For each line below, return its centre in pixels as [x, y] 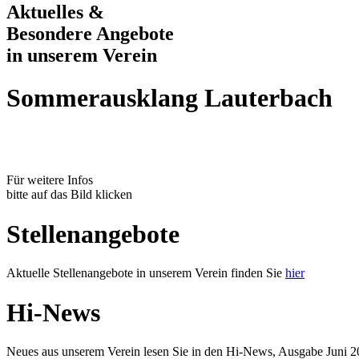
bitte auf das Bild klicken [69, 195]
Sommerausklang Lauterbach [169, 97]
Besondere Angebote [90, 33]
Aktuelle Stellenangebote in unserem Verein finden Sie [146, 273]
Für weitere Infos [50, 180]
